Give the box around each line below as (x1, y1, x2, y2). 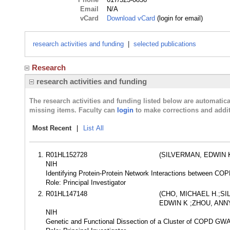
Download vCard (107, 14, 156, 22)
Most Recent (32, 124, 71, 132)
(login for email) (155, 14, 203, 22)
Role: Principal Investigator (46, 179, 126, 186)
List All (83, 124, 104, 132)
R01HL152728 (46, 151, 87, 159)
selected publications (133, 40, 196, 48)
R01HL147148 (46, 190, 87, 198)
